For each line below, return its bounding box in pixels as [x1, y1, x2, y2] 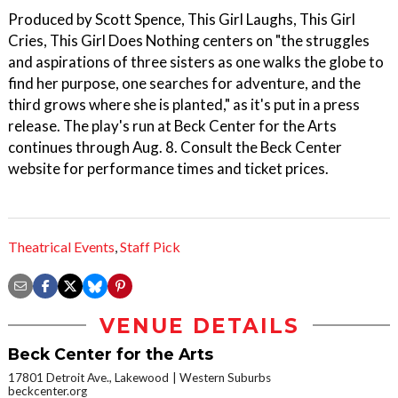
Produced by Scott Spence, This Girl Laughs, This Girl [8, 10, 355, 29]
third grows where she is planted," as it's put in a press [8, 95, 360, 115]
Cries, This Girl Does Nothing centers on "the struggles [8, 31, 370, 51]
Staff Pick [120, 237, 180, 255]
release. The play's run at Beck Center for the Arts [8, 116, 337, 136]
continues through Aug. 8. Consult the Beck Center [8, 138, 342, 157]
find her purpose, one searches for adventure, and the [8, 74, 361, 93]
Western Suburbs [179, 370, 271, 385]
